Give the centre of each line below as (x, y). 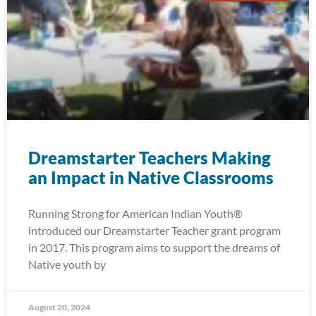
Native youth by (67, 264)
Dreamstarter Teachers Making (150, 158)
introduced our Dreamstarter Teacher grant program (154, 230)
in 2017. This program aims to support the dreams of (154, 247)
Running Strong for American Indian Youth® (135, 213)
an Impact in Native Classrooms (151, 177)
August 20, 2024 (59, 307)
